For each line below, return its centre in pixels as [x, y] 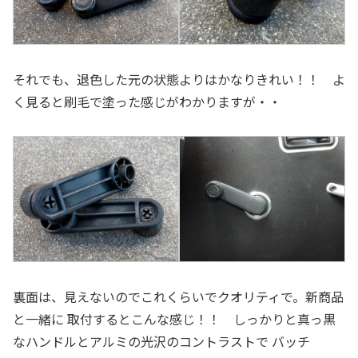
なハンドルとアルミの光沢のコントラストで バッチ [161, 341]
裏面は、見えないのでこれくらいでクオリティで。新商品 [178, 296]
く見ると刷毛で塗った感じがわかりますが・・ [147, 102]
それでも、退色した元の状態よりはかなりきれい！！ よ [179, 80]
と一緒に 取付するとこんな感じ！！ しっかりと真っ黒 [174, 318]
